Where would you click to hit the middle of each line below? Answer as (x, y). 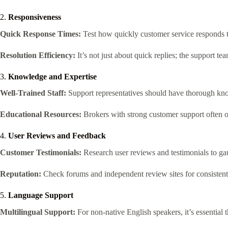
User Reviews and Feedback (57, 136)
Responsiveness (35, 17)
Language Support (41, 195)
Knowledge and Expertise (52, 76)
